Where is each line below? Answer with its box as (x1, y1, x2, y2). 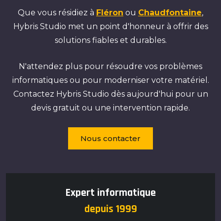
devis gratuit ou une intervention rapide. (31, 103, 190, 112)
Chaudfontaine (138, 8, 202, 17)
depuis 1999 (84, 202, 137, 216)
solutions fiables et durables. (54, 36, 167, 45)
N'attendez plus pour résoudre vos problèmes (19, 62, 202, 71)
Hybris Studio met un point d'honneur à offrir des (13, 22, 208, 31)
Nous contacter (80, 134, 141, 143)
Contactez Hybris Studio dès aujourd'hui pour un (13, 89, 208, 99)
